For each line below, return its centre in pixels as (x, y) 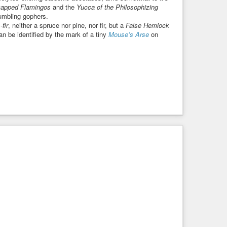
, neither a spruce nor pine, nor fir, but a (67, 25)
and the (64, 7)
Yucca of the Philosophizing (117, 7)
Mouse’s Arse (129, 34)
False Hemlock (147, 25)
